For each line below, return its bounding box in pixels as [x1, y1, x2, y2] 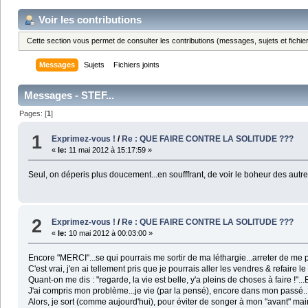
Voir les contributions [38, 13, 142, 25]
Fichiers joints [113, 60, 160, 69]
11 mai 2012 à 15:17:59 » [67, 145, 153, 154]
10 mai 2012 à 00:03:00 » [67, 229, 153, 238]
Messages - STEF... [24, 89, 114, 102]
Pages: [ [19, 109, 47, 118]
